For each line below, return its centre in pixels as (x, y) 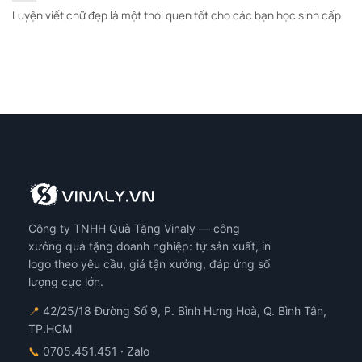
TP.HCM (50, 328)
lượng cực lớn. (66, 281)
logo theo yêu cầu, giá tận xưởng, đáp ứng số (149, 263)
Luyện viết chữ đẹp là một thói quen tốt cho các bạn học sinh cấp (177, 16)
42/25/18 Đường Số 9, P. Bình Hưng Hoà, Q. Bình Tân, (183, 310)
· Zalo (133, 351)
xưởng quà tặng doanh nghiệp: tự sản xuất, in (149, 246)
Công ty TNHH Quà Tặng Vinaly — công (134, 228)
